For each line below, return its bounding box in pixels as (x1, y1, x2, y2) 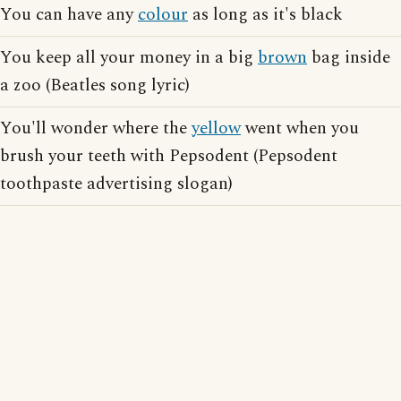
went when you (241, 115, 359, 142)
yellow (192, 115, 241, 142)
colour (138, 2, 188, 29)
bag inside (307, 45, 390, 72)
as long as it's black (188, 2, 343, 29)
